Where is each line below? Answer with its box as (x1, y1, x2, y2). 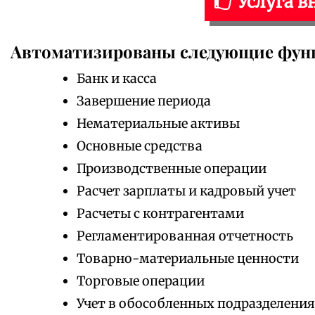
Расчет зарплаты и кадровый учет (77, 183, 296, 199)
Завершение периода (77, 93, 211, 109)
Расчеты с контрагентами (77, 205, 244, 221)
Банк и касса (77, 70, 157, 86)
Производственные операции (77, 160, 266, 176)
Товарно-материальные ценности (77, 250, 299, 266)
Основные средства (77, 138, 202, 154)
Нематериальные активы (77, 115, 240, 131)
